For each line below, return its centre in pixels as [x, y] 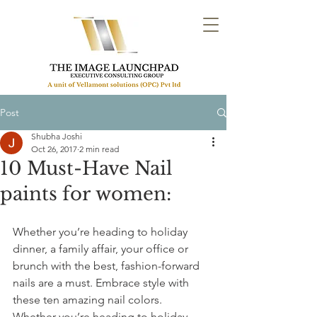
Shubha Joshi [57, 136]
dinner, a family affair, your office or [102, 249]
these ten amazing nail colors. [87, 300]
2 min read [99, 149]
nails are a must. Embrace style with [102, 283]
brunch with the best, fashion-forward [108, 266]
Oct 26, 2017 [54, 149]
